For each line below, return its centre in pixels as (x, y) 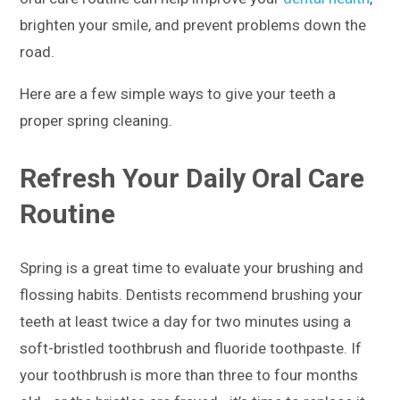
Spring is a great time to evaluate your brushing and (192, 267)
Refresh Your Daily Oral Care (192, 178)
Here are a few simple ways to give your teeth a (178, 94)
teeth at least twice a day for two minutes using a (186, 321)
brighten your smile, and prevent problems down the (193, 25)
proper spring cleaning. (96, 121)
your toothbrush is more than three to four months (189, 375)
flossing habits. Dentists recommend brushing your (192, 294)
